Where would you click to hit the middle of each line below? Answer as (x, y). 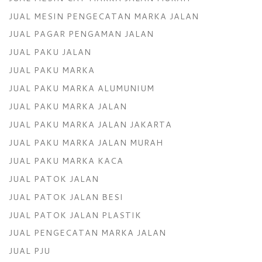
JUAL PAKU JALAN (50, 52)
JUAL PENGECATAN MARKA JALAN (87, 233)
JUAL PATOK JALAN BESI (66, 196)
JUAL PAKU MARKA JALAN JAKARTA (90, 124)
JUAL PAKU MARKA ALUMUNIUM (82, 88)
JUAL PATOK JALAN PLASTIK (75, 215)
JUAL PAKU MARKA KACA (66, 160)
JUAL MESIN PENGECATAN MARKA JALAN (104, 16)
